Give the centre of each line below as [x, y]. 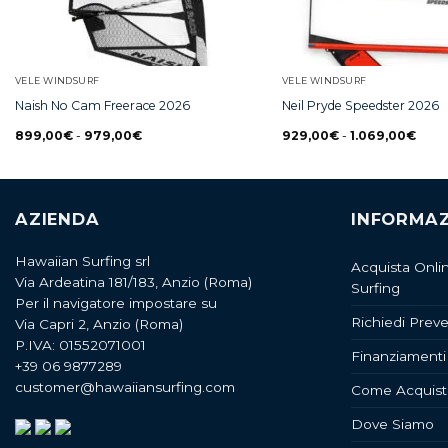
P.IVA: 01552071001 [80, 345]
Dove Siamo [392, 424]
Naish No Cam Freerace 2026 [102, 106]
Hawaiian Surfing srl [82, 261]
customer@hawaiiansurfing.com [125, 387]
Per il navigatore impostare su [116, 303]
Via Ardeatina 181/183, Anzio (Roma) [133, 282]
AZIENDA [57, 219]
